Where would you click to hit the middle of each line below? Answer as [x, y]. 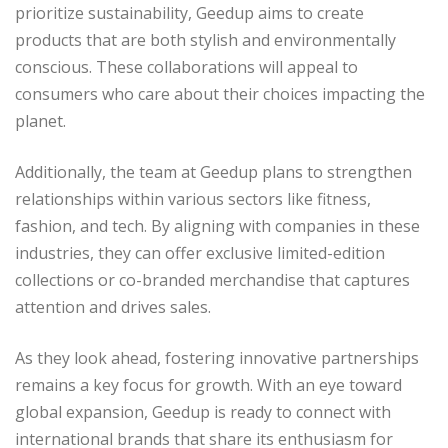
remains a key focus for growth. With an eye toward [208, 384]
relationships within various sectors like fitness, [193, 198]
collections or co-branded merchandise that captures [212, 279]
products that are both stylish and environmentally [205, 39]
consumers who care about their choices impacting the [220, 93]
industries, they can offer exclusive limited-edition [200, 252]
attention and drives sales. [113, 306]
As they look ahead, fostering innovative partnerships [217, 357]
